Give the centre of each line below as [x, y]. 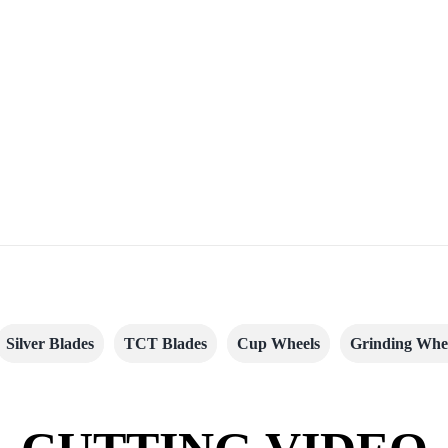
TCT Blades [165, 343]
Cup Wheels [278, 343]
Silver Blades [50, 343]
